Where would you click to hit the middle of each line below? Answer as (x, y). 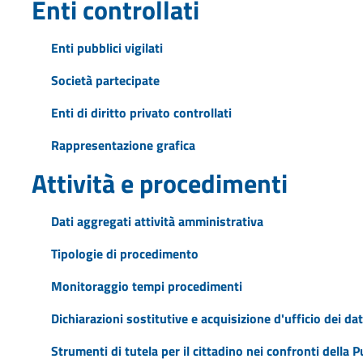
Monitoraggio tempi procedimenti (146, 286)
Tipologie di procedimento (124, 253)
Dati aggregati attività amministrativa (157, 221)
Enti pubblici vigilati (107, 47)
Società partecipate (105, 80)
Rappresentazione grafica (123, 145)
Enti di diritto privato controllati (141, 112)
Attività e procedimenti (159, 183)
